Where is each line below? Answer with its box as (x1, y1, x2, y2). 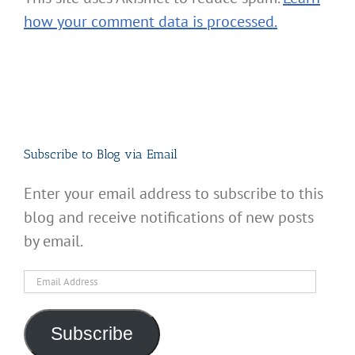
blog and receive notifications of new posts (24, 206, 314, 227)
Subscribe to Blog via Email (24, 147, 177, 162)
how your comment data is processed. (24, 11, 277, 32)
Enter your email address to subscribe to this (24, 182, 323, 204)
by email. (24, 230, 83, 251)
